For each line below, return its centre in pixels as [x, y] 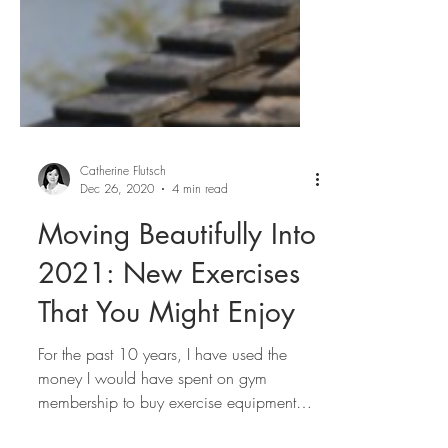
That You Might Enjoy [166, 360]
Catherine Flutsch [123, 218]
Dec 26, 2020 [117, 236]
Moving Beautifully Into [177, 282]
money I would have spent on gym [152, 426]
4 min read [200, 236]
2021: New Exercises [169, 321]
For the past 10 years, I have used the [162, 402]
